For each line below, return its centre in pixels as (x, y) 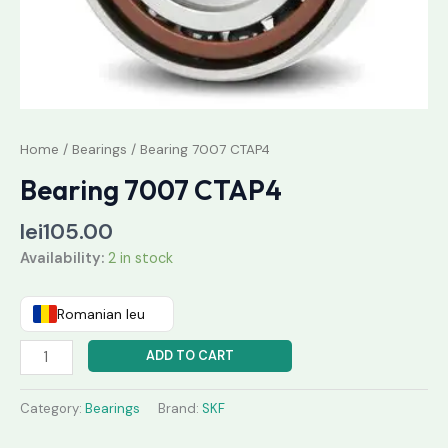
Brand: (180, 408)
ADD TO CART (189, 355)
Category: (52, 408)
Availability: (62, 259)
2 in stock (140, 259)
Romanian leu (101, 313)
